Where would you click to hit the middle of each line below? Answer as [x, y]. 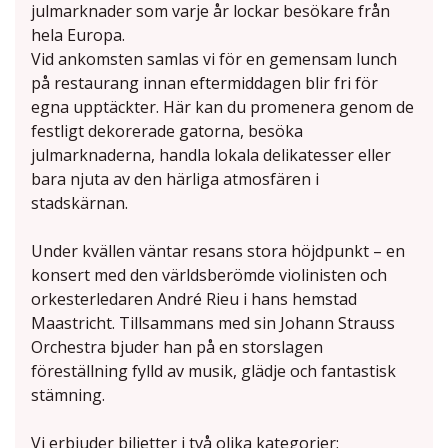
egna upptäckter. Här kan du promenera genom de [222, 107]
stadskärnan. [79, 203]
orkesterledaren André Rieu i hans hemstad [194, 299]
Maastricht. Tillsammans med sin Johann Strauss [213, 323]
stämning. [68, 395]
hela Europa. [78, 35]
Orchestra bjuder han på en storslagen [177, 347]
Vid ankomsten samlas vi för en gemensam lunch [214, 59]
